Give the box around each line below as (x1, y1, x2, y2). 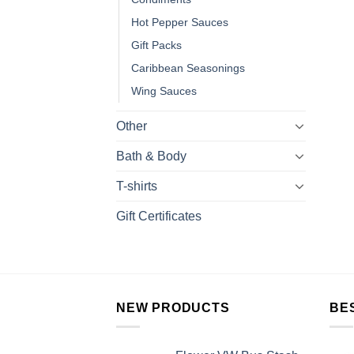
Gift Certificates (116, 209, 201, 223)
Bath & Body (116, 149, 186, 163)
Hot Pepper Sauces (131, 15, 228, 28)
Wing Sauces (131, 84, 197, 97)
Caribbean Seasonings (131, 61, 245, 74)
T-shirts (116, 179, 157, 193)
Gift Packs (131, 38, 182, 51)
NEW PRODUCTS (116, 300, 230, 314)
